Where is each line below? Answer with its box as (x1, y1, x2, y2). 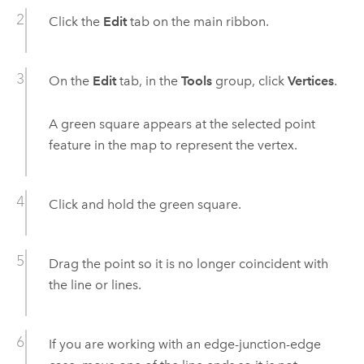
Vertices (287, 73, 334, 89)
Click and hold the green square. (48, 196, 241, 212)
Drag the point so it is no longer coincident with (48, 255, 328, 271)
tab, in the (115, 73, 181, 89)
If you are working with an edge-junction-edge (48, 336, 321, 352)
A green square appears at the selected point (48, 115, 315, 132)
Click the (48, 14, 103, 30)
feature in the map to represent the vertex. (48, 136, 297, 153)
